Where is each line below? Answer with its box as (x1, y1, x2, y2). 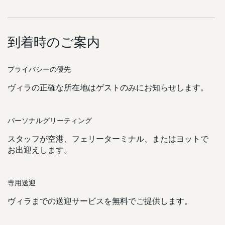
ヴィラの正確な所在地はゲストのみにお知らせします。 (7, 82, 208, 92)
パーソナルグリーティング (7, 118, 92, 125)
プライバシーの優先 (7, 66, 71, 73)
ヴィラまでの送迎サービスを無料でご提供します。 (7, 196, 192, 206)
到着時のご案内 (7, 33, 100, 50)
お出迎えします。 (7, 145, 72, 155)
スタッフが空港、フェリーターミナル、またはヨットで (7, 134, 208, 144)
